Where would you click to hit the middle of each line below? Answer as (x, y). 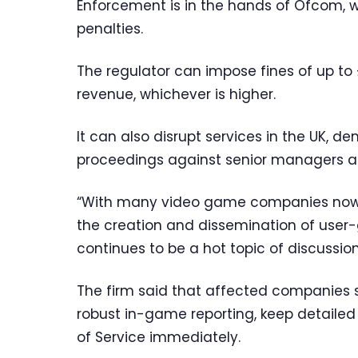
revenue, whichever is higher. (176, 95)
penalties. (110, 29)
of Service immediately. (159, 337)
